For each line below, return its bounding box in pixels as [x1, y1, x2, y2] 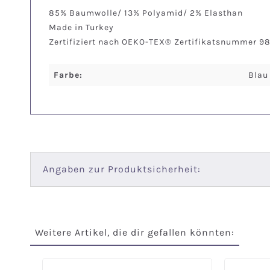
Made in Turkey [49, 22, 114, 33]
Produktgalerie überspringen [36, 252, 160, 263]
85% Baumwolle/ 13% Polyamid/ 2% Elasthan [49, 7, 243, 18]
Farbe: [54, 69, 83, 80]
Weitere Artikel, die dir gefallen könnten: [35, 226, 234, 238]
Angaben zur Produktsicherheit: [43, 163, 201, 175]
